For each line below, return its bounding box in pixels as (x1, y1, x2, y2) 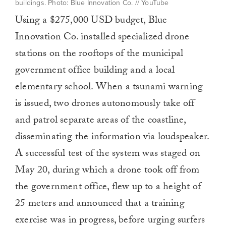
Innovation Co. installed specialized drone (15, 29, 190, 47)
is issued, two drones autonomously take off (15, 96, 195, 114)
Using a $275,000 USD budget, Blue (15, 13, 167, 30)
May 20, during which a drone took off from (15, 162, 200, 180)
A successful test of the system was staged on (15, 146, 201, 163)
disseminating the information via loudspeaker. (15, 129, 209, 147)
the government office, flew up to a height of (15, 179, 201, 197)
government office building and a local (15, 63, 175, 80)
